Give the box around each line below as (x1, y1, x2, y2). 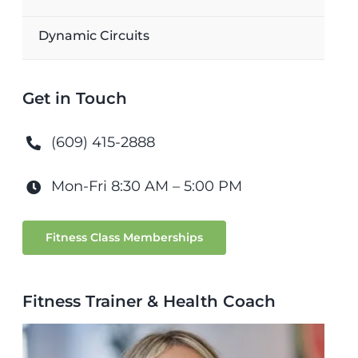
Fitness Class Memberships (45, 230, 203, 245)
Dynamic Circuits (38, 28, 149, 43)
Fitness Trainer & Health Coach (22, 292, 276, 311)
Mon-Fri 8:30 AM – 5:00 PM (50, 177, 242, 195)
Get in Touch (22, 89, 127, 108)
